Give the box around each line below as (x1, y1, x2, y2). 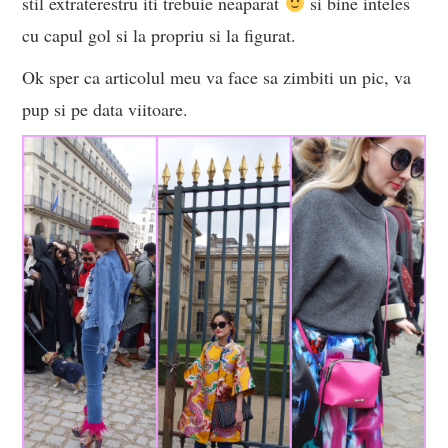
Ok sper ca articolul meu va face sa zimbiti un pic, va (22, 65, 412, 90)
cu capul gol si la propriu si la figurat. (22, 23, 297, 48)
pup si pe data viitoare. (22, 97, 189, 122)
